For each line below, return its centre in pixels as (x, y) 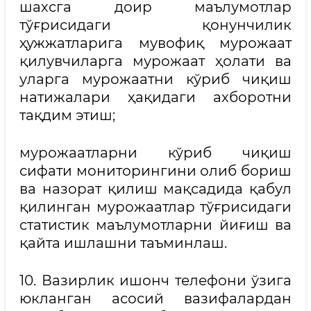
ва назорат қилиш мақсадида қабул (155, 189)
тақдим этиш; (67, 115)
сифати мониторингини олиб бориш (155, 171)
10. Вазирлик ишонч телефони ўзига (155, 280)
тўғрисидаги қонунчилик (155, 25)
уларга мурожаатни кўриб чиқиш (155, 79)
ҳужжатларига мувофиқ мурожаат (155, 43)
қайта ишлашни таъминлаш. (123, 243)
